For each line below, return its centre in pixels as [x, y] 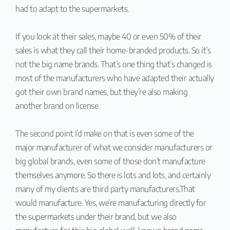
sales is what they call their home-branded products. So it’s [113, 50]
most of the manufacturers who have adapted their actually [115, 78]
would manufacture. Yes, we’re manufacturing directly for [111, 203]
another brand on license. [57, 106]
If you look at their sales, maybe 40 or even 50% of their [109, 36]
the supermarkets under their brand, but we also [96, 216]
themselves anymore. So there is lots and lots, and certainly [113, 175]
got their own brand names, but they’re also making [101, 92]
